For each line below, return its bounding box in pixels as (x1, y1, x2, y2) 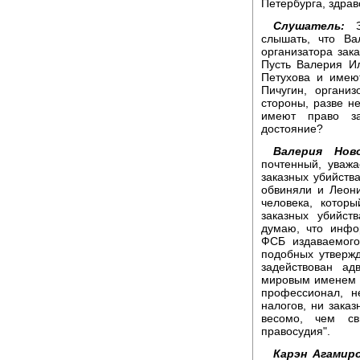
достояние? (261, 121, 323, 135)
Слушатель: (273, 18, 345, 32)
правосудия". (261, 324, 330, 337)
